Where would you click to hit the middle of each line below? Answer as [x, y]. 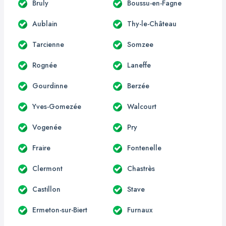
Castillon [46, 189]
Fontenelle [144, 148]
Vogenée [47, 127]
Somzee [140, 44]
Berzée [138, 86]
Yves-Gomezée [57, 106]
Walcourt [142, 106]
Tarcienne [48, 44]
